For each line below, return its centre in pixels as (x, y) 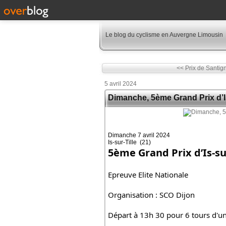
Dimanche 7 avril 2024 (139, 135)
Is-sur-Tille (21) (129, 142)
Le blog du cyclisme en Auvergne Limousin (164, 35)
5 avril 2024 (121, 84)
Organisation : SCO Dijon (151, 195)
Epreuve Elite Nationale (148, 175)
